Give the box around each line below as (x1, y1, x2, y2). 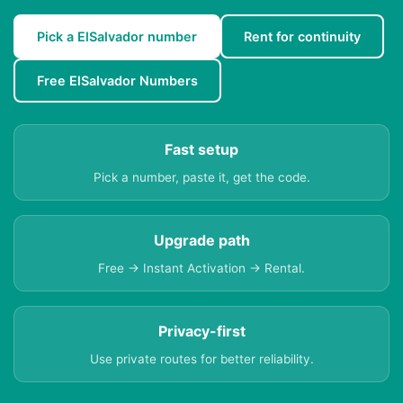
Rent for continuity (244, 29, 361, 45)
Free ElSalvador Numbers (37, 73, 198, 89)
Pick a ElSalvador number (37, 29, 197, 45)
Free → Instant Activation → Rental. (98, 261, 305, 276)
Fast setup (165, 140, 238, 159)
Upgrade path (153, 231, 250, 250)
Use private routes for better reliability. (89, 352, 314, 367)
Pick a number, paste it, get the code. (93, 170, 310, 185)
